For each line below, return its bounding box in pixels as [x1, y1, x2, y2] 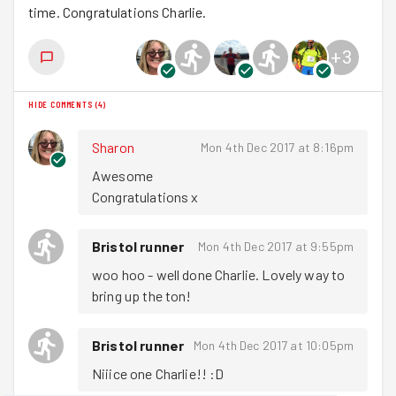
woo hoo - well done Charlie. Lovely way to [92, 266, 346, 283]
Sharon [92, 139, 134, 156]
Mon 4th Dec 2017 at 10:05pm [193, 338, 354, 353]
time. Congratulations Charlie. [28, 4, 207, 20]
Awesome [92, 167, 156, 184]
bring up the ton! [92, 287, 192, 304]
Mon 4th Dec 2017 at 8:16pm [201, 140, 354, 155]
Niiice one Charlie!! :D [92, 365, 225, 382]
